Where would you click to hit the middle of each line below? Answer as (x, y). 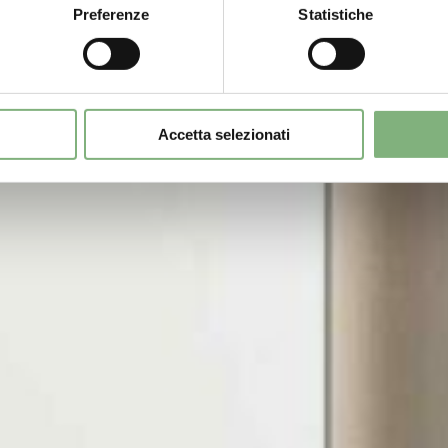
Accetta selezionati (224, 134)
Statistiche (336, 14)
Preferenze (111, 14)
